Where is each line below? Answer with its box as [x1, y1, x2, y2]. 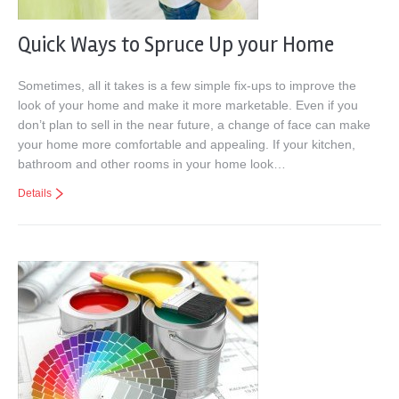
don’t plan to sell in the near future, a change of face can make [18, 118, 370, 132]
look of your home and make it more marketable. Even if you [18, 98, 358, 112]
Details [18, 187, 52, 199]
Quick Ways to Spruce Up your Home [18, 32, 334, 58]
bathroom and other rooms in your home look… [18, 157, 286, 171]
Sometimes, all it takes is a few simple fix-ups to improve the [18, 78, 356, 93]
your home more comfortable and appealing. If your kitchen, [18, 137, 355, 151]
